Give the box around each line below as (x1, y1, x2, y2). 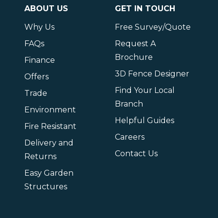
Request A (115, 39, 156, 48)
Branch (115, 99, 144, 109)
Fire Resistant (24, 122, 76, 131)
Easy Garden (24, 168, 73, 178)
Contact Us (115, 149, 158, 158)
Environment (24, 105, 76, 114)
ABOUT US (24, 4, 68, 13)
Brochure (115, 53, 153, 62)
